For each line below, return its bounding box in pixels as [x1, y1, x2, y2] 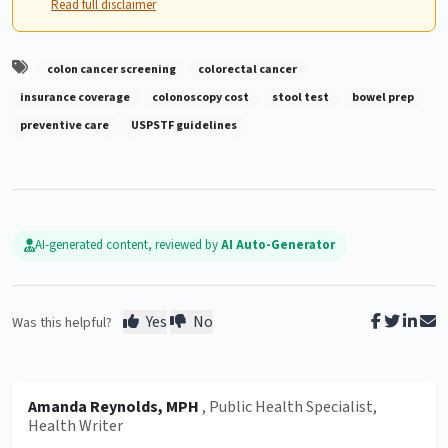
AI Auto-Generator [221, 235, 335, 254]
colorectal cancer [198, 60, 298, 78]
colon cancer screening [46, 60, 176, 78]
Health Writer [28, 415, 123, 438]
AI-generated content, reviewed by [35, 235, 221, 254]
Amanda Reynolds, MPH [28, 396, 202, 419]
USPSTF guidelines [131, 117, 238, 135]
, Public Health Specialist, [202, 396, 377, 419]
